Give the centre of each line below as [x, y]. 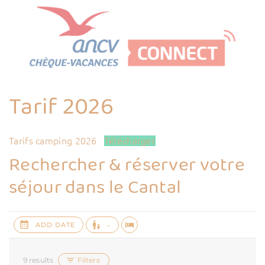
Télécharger [130, 141]
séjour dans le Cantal [95, 188]
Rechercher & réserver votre [127, 166]
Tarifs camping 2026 [53, 141]
